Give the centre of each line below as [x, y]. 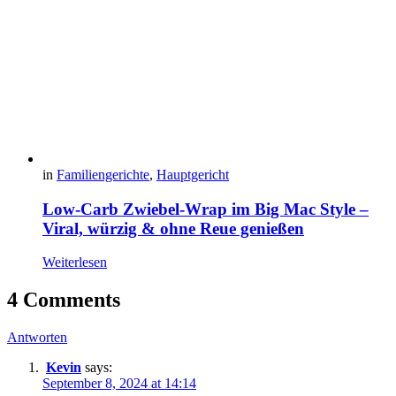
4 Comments [64, 300]
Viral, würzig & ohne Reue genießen [173, 228]
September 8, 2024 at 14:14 [119, 384]
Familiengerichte [103, 174]
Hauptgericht [193, 174]
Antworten [37, 338]
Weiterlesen [75, 263]
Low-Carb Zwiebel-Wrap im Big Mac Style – [206, 209]
